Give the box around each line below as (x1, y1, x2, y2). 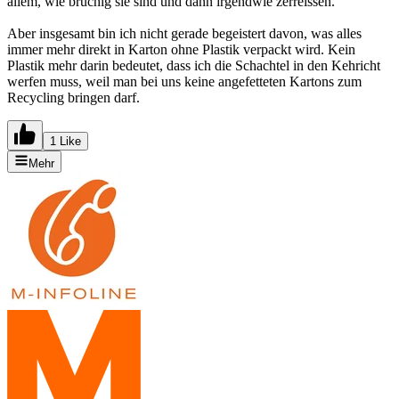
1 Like (50, 134, 81, 148)
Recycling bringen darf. (7, 89, 140, 105)
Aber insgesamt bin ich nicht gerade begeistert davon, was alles (7, 25, 362, 41)
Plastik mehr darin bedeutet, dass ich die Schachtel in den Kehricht (7, 57, 380, 73)
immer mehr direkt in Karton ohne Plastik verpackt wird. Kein (7, 41, 355, 57)
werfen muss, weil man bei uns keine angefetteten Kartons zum (7, 73, 362, 89)
